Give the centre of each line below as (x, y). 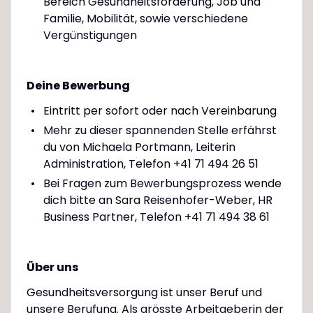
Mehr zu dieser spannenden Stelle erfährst (160, 130)
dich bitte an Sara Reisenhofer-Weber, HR (158, 200)
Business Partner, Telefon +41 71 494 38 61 (156, 217)
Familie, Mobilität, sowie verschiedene (145, 18)
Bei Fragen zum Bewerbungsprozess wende (162, 183)
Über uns (52, 267)
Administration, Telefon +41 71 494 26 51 (151, 163)
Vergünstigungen (90, 35)
